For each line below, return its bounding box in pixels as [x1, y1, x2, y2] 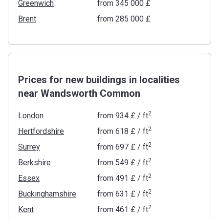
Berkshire [18, 158, 51, 167]
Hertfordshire [18, 127, 64, 136]
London [18, 111, 44, 120]
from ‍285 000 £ [97, 14, 151, 23]
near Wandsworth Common [18, 88, 140, 99]
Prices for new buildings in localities [18, 74, 180, 86]
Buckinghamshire [18, 189, 76, 198]
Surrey [18, 142, 40, 152]
